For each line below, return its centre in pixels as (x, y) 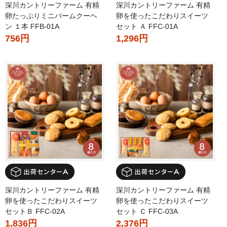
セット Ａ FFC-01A (147, 27)
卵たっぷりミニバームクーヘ (51, 16)
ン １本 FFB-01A (32, 27)
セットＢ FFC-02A (35, 211)
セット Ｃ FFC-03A (147, 211)
